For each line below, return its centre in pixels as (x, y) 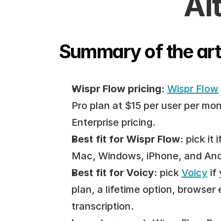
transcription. (102, 206)
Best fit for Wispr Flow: (127, 139)
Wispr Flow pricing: (118, 89)
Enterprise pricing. (113, 122)
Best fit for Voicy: (114, 173)
